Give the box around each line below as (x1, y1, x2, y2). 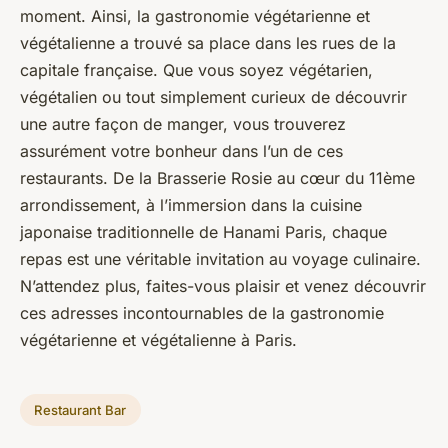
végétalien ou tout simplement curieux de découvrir (20, 87, 407, 108)
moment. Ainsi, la (20, 6, 155, 27)
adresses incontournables (51, 303, 243, 324)
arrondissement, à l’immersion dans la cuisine (20, 195, 362, 216)
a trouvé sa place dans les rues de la (115, 33, 396, 54)
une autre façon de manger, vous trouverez (20, 114, 346, 135)
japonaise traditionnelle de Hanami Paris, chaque (20, 222, 387, 243)
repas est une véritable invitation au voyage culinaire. (20, 249, 421, 270)
